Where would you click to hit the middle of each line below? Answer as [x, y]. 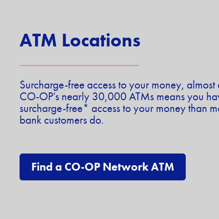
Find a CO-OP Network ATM [103, 167]
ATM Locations [80, 40]
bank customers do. [62, 120]
